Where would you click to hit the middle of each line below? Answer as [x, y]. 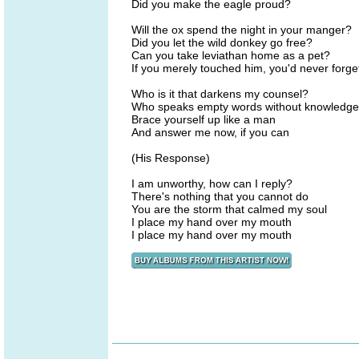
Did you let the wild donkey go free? [222, 42]
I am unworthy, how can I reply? [212, 184]
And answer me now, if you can [210, 132]
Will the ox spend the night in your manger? [242, 30]
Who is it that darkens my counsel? [220, 94]
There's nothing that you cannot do [220, 196]
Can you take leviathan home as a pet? [231, 55]
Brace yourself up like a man [204, 119]
